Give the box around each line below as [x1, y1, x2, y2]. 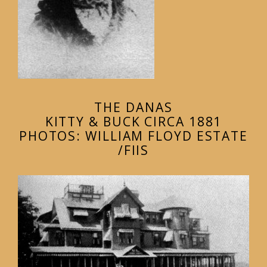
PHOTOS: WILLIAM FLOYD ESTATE [18, 128, 249, 145]
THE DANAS [94, 99, 173, 116]
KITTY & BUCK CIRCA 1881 [45, 113, 222, 131]
